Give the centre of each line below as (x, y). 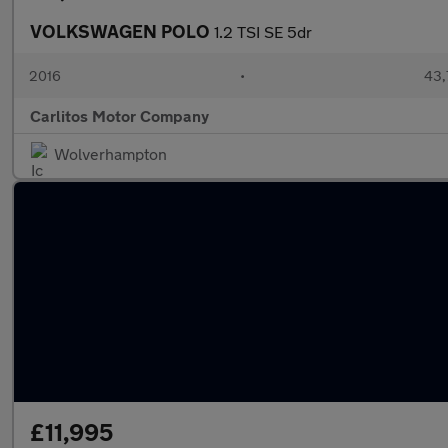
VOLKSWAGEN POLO (122, 31)
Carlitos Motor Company (119, 115)
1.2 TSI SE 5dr (263, 31)
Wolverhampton (110, 153)
